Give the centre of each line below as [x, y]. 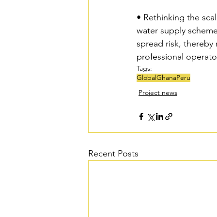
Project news [158, 93]
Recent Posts [113, 154]
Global [147, 78]
